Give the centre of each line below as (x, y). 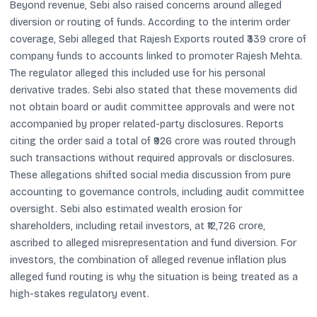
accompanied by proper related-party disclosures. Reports (147, 124)
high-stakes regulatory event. (80, 294)
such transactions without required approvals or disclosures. (152, 158)
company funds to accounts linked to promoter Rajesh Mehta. (156, 56)
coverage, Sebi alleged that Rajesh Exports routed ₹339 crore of (158, 39)
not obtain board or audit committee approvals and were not (152, 107)
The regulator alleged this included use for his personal (138, 73)
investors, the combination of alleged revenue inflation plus (148, 260)
